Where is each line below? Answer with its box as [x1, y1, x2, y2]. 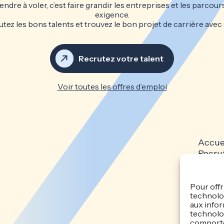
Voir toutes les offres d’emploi [57, 81, 167, 92]
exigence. [94, 9, 129, 20]
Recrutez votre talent [78, 53, 163, 64]
